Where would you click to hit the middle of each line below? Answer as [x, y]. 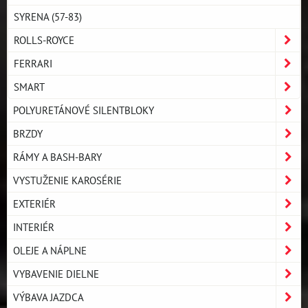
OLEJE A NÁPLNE [50, 250]
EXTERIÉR [34, 203]
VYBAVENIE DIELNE [56, 273]
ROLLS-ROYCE [44, 40]
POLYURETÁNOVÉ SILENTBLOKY [84, 110]
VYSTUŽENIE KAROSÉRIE [67, 180]
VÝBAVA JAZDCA [48, 297]
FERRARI [33, 63]
